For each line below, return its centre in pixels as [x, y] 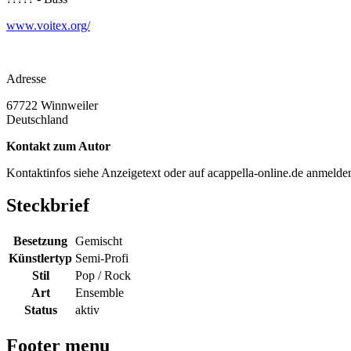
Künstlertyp [40, 259]
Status [40, 310]
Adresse [26, 78]
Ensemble [100, 293]
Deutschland [37, 119]
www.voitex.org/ [48, 25]
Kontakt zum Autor [58, 146]
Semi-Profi [102, 259]
